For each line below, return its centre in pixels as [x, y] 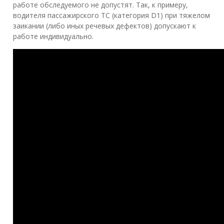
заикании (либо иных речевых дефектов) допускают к [104, 26]
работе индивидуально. [53, 36]
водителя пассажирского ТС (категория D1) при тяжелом [111, 15]
